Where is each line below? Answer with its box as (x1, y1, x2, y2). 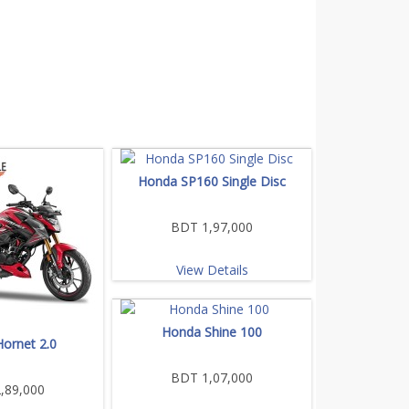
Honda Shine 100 (162, 322, 262, 341)
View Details (175, 260, 248, 278)
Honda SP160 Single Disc (138, 172, 286, 190)
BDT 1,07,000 (171, 368, 253, 386)
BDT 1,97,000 (171, 217, 253, 236)
